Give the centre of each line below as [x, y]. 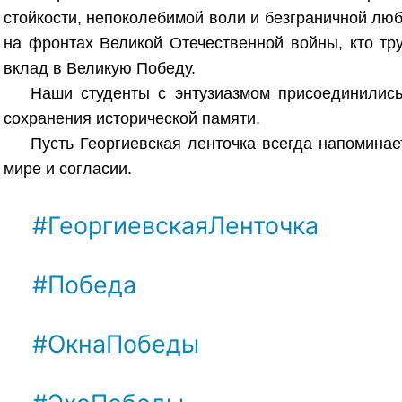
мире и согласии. [68, 168]
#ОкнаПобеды [18, 343]
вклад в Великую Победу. [100, 68]
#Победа [18, 284]
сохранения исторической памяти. [132, 118]
